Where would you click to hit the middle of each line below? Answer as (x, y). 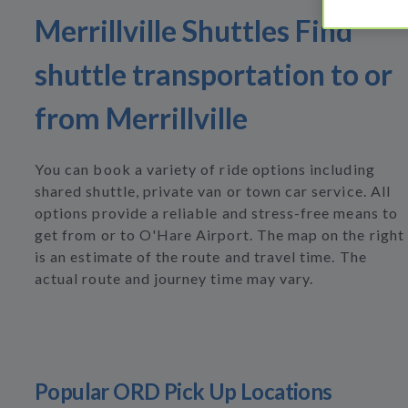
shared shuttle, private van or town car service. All (213, 191)
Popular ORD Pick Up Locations (184, 391)
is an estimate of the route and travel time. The (201, 256)
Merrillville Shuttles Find (194, 31)
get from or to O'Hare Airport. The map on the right (219, 235)
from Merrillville (141, 118)
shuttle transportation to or (214, 74)
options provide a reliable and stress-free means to (216, 213)
